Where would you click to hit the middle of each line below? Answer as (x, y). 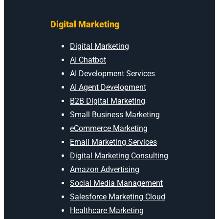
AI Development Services (112, 73)
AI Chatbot (88, 60)
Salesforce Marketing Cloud (118, 197)
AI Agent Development (108, 87)
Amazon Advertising (105, 169)
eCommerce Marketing (109, 128)
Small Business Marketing (115, 114)
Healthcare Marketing (107, 210)
